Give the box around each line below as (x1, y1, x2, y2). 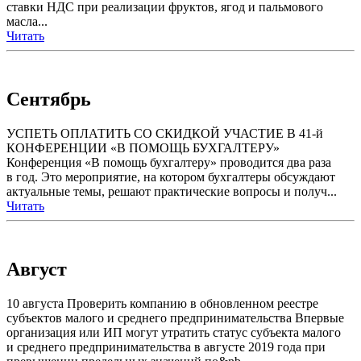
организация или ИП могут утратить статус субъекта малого (6, 325, 341, 339)
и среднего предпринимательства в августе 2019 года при (6, 339, 326, 354)
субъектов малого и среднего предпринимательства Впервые (6, 310, 344, 325)
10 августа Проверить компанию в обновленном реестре (6, 296, 318, 310)
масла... (6, 15, 48, 29)
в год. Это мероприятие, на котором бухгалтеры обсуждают (6, 170, 335, 185)
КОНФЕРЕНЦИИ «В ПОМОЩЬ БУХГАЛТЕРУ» (6, 141, 280, 156)
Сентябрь (6, 89, 91, 110)
